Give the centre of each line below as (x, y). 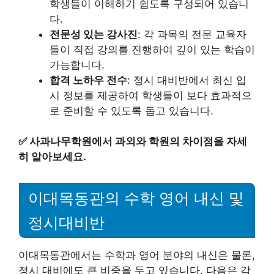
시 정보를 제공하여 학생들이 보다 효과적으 (151, 95)
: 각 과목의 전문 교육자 (192, 34)
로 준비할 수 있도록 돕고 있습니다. (131, 110)
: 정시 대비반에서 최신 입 (187, 80)
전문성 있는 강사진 (94, 34)
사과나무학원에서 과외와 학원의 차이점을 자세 (138, 142)
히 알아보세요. (52, 157)
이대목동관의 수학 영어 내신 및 (136, 198)
